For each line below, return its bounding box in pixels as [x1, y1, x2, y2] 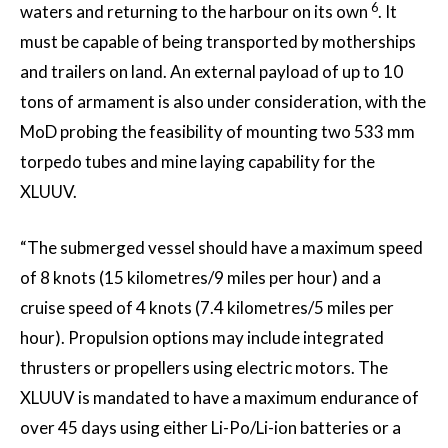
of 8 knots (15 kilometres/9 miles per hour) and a [20, 267, 381, 289]
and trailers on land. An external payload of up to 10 [20, 61, 403, 83]
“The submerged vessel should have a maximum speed [20, 237, 423, 259]
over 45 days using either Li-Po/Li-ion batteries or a [20, 417, 401, 439]
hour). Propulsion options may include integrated [20, 327, 384, 349]
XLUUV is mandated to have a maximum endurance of [20, 387, 419, 409]
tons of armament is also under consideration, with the [20, 91, 426, 113]
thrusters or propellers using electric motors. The [20, 357, 388, 379]
